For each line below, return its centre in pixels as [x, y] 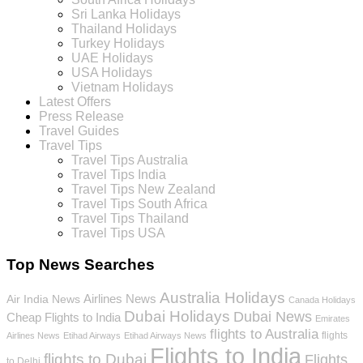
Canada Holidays [322, 299]
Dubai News [273, 316]
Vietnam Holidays [122, 88]
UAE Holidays [112, 58]
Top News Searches [81, 264]
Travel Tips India [119, 175]
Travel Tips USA [118, 233]
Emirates [333, 318]
